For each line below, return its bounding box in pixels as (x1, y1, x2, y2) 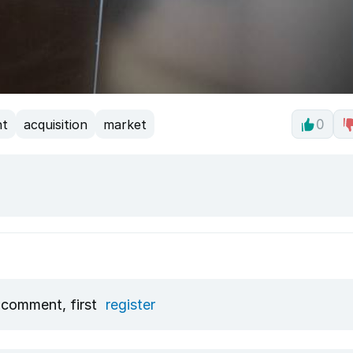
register (105, 296, 155, 314)
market (103, 116, 147, 132)
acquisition (24, 116, 87, 132)
